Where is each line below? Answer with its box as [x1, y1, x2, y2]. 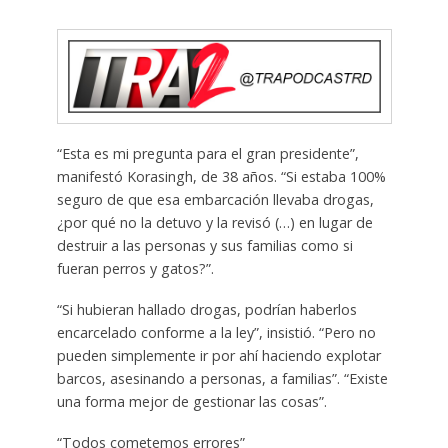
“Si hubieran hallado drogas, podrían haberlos [56, 299, 357, 319]
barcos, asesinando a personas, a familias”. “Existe [56, 368, 388, 388]
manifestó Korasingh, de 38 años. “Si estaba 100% [56, 166, 386, 186]
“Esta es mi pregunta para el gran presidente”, [56, 143, 359, 163]
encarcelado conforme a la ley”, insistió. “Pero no [56, 322, 376, 342]
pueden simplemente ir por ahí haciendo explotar [56, 345, 381, 365]
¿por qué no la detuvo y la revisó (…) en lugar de [56, 212, 373, 232]
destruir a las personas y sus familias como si [56, 235, 353, 255]
